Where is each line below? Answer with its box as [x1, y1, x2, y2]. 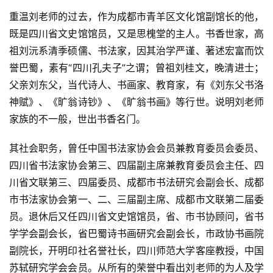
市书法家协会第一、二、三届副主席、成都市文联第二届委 [9, 193, 264, 206]
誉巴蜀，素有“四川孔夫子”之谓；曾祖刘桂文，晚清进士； [9, 62, 264, 74]
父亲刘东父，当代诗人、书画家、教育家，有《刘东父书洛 [9, 79, 264, 91]
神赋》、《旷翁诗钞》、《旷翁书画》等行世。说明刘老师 [9, 96, 264, 108]
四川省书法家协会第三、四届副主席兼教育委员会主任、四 [9, 159, 264, 172]
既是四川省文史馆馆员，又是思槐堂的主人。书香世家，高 [9, 27, 264, 40]
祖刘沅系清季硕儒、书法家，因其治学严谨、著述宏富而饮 [9, 44, 264, 57]
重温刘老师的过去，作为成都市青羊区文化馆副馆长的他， [9, 10, 264, 23]
